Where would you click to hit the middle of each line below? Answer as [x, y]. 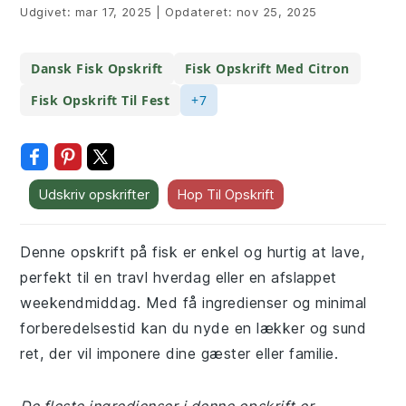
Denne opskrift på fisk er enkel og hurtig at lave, [193, 252]
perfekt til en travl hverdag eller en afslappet [179, 277]
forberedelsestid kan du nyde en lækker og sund [193, 328]
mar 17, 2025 [113, 12]
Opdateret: [198, 12]
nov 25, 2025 [276, 12]
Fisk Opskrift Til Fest [101, 100]
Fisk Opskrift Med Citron [267, 68]
